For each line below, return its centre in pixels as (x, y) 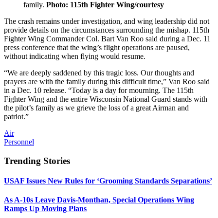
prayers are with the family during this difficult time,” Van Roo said (107, 81)
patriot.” (16, 116)
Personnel (19, 142)
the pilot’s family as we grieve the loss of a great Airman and (96, 108)
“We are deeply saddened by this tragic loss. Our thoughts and (99, 73)
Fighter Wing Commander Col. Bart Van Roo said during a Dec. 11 (107, 38)
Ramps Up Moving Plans (45, 209)
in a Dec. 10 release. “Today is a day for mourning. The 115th (99, 90)
